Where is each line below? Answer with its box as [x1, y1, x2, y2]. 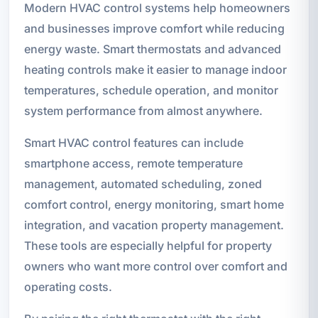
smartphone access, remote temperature [23, 155, 243, 170]
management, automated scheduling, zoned [23, 176, 262, 191]
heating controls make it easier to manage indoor [23, 62, 287, 77]
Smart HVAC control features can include [23, 135, 243, 150]
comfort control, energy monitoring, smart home [23, 197, 284, 212]
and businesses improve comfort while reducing [23, 21, 285, 35]
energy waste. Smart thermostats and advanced [23, 41, 281, 56]
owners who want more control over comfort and [23, 258, 287, 273]
